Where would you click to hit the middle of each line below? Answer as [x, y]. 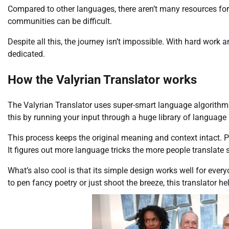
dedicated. [26, 54]
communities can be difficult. [60, 21]
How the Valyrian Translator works [102, 80]
